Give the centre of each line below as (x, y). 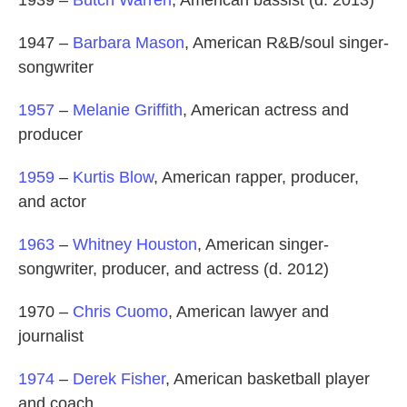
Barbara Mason (129, 43)
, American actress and (266, 110)
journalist (51, 337)
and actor (52, 202)
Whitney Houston (135, 245)
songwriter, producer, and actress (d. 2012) (174, 269)
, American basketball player (268, 379)
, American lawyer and (248, 312)
